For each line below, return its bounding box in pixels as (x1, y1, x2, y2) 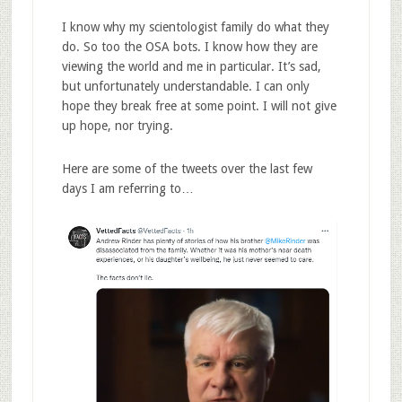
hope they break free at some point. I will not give (61, 98, 336, 113)
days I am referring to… (61, 180, 194, 196)
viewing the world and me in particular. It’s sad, (61, 58, 321, 74)
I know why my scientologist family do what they (61, 19, 329, 34)
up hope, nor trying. (61, 118, 173, 133)
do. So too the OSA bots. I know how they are (61, 39, 318, 54)
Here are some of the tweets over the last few (61, 161, 312, 176)
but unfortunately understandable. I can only (61, 78, 310, 93)
